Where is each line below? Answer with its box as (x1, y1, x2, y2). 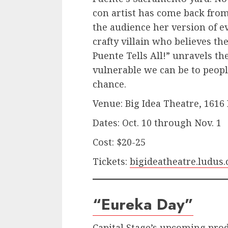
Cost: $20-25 (93, 136, 146, 149)
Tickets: (93, 155, 130, 168)
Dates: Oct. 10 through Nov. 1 (93, 117, 221, 129)
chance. (93, 78, 126, 91)
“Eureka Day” (93, 193, 193, 216)
